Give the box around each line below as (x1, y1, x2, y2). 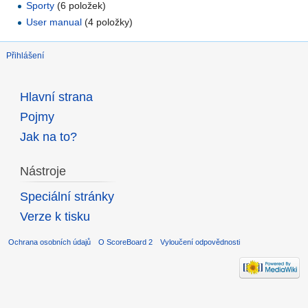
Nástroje (19, 164, 66, 178)
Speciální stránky (19, 189, 114, 203)
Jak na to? (19, 129, 77, 144)
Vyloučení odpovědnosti (160, 237, 241, 246)
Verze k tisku (19, 209, 90, 223)
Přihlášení (6, 51, 44, 61)
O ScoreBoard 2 (98, 237, 153, 246)
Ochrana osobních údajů (8, 237, 91, 246)
